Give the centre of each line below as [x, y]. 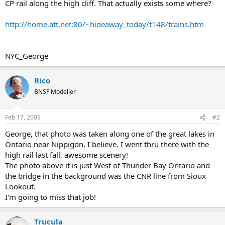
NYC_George [27, 55]
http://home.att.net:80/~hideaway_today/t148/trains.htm [104, 24]
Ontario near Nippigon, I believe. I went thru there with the [107, 144]
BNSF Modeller [55, 91]
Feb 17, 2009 [23, 117]
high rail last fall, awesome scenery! [67, 155]
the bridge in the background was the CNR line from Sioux [105, 176]
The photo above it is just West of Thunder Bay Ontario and [107, 165]
